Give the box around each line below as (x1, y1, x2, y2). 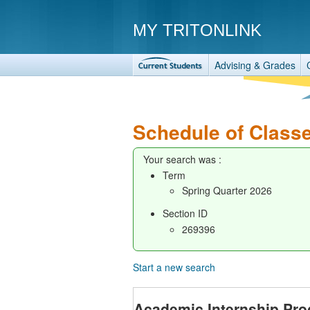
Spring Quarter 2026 (182, 183, 272, 197)
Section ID (163, 206, 208, 220)
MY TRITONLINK (133, 21, 262, 39)
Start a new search (133, 259, 215, 274)
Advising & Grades (215, 58, 295, 72)
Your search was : (143, 152, 221, 166)
